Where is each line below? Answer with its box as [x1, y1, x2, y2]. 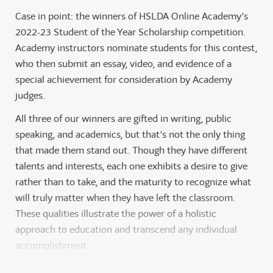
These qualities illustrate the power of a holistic [15, 207, 216, 221]
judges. [15, 89, 44, 102]
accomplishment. [15, 239, 89, 252]
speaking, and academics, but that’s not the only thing [15, 128, 245, 141]
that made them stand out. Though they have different [15, 144, 247, 157]
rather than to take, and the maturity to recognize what [15, 175, 251, 189]
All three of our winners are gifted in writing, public [15, 112, 232, 126]
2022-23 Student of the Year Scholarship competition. [15, 26, 245, 39]
